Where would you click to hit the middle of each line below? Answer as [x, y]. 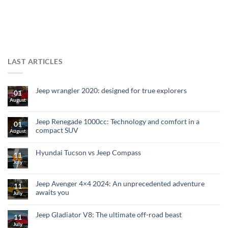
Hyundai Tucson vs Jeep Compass [88, 152]
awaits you [52, 192]
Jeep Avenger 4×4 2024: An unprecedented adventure [120, 183]
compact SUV [57, 130]
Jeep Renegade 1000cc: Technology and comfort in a [118, 121]
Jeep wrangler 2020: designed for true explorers [111, 90]
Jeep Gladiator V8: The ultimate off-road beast [109, 214]
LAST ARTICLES [35, 62]
